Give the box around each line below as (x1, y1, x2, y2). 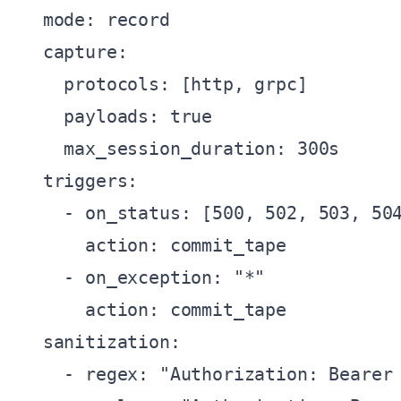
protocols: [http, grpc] (21, 73, 308, 95)
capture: (21, 41, 128, 63)
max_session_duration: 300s (21, 138, 340, 159)
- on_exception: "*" (21, 267, 266, 288)
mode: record (21, 9, 170, 30)
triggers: (21, 170, 139, 192)
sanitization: (21, 331, 181, 353)
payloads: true (21, 106, 213, 127)
